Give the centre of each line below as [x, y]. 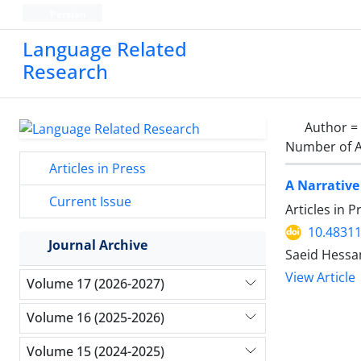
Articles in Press [96, 168]
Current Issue [89, 201]
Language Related [105, 49]
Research [65, 71]
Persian [66, 14]
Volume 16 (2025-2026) [95, 318]
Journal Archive [98, 245]
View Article [320, 278]
